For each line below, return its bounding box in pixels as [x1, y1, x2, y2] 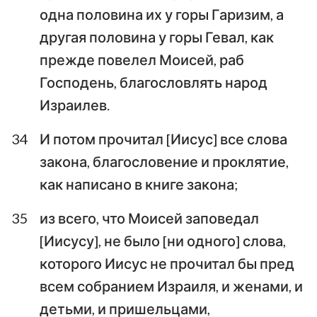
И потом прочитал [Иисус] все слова [40, 129, 287, 147]
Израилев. [40, 96, 110, 113]
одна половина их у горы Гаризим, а [40, 5, 284, 23]
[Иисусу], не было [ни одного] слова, [40, 231, 286, 249]
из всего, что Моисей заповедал [40, 209, 259, 226]
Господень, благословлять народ [40, 73, 267, 91]
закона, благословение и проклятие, [40, 152, 289, 170]
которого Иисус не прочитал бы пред [40, 254, 294, 272]
